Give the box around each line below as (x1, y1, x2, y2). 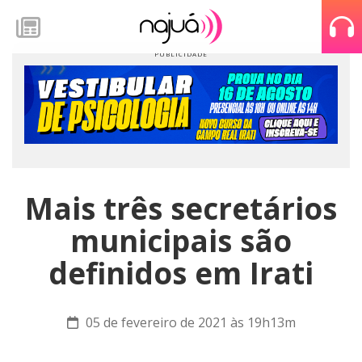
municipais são (70, 221, 292, 261)
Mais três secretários (25, 188, 337, 229)
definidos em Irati (48, 253, 314, 293)
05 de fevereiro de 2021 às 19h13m (82, 314, 296, 331)
